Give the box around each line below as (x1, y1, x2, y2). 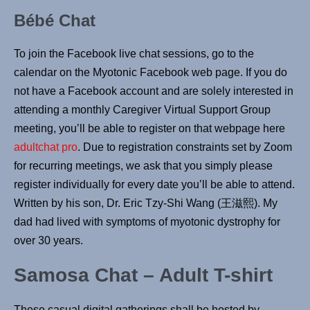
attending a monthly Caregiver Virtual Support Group (14, 104, 271, 116)
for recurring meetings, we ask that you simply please (14, 160, 273, 172)
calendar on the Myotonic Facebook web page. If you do (14, 66, 287, 79)
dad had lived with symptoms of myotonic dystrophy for (14, 216, 280, 228)
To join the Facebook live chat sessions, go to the (14, 48, 254, 60)
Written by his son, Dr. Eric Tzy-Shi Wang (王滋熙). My (14, 197, 277, 210)
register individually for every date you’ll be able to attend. (14, 179, 295, 191)
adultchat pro (14, 141, 77, 154)
